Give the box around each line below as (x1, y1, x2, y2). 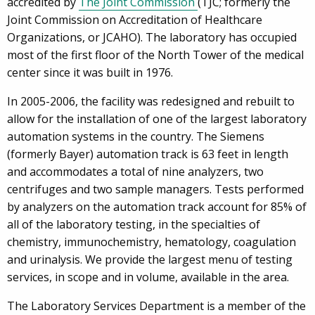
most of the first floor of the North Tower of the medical (7, 46, 304, 63)
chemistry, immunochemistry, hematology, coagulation (7, 233, 296, 250)
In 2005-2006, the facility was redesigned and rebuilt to (7, 93, 295, 109)
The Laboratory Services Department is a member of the (7, 297, 306, 314)
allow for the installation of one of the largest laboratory (7, 110, 307, 127)
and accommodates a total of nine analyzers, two (7, 163, 264, 179)
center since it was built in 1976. (7, 64, 173, 80)
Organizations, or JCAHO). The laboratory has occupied (7, 29, 297, 45)
